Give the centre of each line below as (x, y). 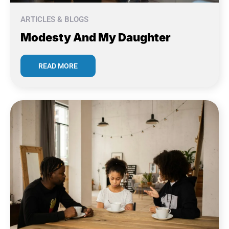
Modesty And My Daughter (96, 38)
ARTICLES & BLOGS (54, 20)
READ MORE (58, 66)
